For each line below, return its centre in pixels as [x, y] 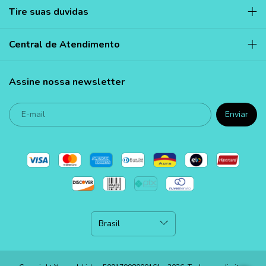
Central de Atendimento [64, 44]
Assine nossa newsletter [67, 82]
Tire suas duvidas [49, 12]
